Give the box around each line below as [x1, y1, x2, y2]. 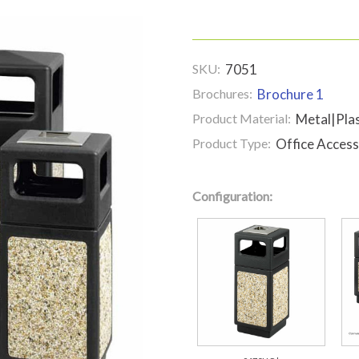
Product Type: [192, 135, 271, 151]
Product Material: [192, 111, 291, 126]
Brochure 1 [257, 86, 324, 103]
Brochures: [192, 86, 252, 101]
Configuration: [192, 188, 272, 204]
